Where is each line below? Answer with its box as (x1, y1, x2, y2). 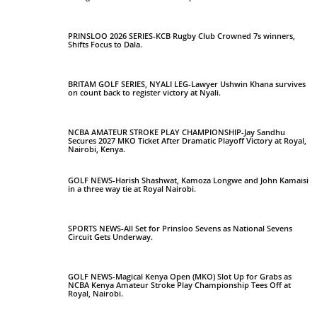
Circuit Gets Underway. (68, 231, 153, 242)
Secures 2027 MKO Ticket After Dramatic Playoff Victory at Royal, (68, 134, 306, 146)
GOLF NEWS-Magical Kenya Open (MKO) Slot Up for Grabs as (68, 270, 292, 282)
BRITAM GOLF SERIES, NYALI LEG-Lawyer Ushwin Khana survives (68, 78, 306, 89)
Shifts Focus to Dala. (68, 38, 142, 50)
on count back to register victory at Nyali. (68, 86, 221, 98)
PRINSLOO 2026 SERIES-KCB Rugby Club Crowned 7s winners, (68, 30, 295, 41)
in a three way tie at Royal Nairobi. (68, 183, 196, 194)
